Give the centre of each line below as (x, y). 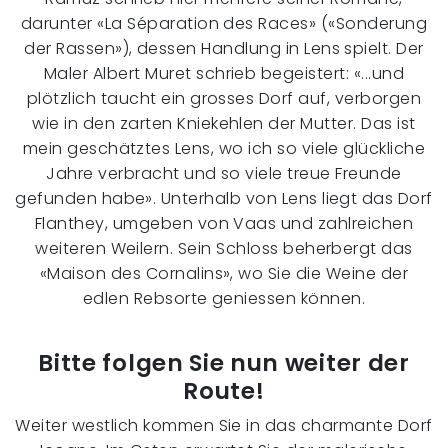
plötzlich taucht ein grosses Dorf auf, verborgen (224, 99)
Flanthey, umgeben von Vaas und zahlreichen (224, 224)
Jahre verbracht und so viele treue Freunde (224, 174)
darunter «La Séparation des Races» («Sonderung (224, 24)
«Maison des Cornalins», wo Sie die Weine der (224, 274)
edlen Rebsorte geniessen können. (224, 299)
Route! (224, 391)
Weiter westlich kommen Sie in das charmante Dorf (224, 426)
